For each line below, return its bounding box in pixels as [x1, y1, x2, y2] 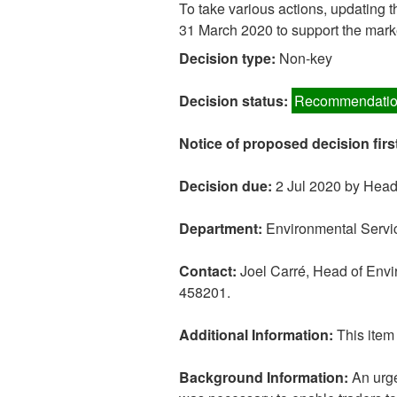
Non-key [279, 48, 332, 69]
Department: [179, 218, 266, 239]
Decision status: [179, 90, 292, 112]
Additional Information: [179, 324, 333, 346]
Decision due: [179, 175, 276, 197]
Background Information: [179, 367, 348, 388]
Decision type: [179, 48, 279, 69]
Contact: [179, 261, 240, 282]
